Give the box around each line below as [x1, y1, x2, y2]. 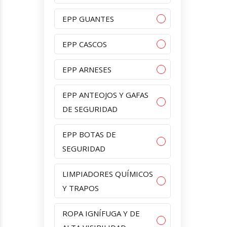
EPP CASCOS [62, 39, 107, 49]
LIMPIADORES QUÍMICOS [62, 168, 153, 179]
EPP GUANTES [62, 13, 114, 24]
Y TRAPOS [62, 182, 99, 193]
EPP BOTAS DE [62, 129, 116, 139]
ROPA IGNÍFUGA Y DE [62, 208, 140, 218]
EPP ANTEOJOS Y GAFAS [62, 89, 148, 100]
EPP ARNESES [62, 64, 111, 74]
